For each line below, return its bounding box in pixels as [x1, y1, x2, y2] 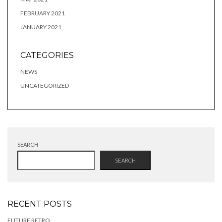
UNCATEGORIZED [20, 81, 69, 89]
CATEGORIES [20, 50, 74, 60]
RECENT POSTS [7, 199, 72, 209]
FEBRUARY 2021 [20, 9, 65, 17]
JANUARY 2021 [20, 23, 61, 31]
